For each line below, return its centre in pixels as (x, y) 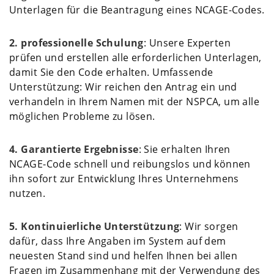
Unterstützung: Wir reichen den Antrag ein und (123, 87)
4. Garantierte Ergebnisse (74, 149)
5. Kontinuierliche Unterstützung (94, 226)
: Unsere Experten (187, 43)
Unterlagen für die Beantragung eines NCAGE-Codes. (137, 9)
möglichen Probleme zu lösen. (82, 116)
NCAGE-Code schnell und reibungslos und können (130, 164)
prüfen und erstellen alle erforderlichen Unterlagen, (135, 57)
